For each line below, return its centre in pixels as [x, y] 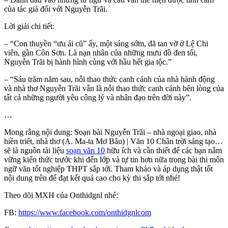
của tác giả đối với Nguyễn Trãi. [56, 9]
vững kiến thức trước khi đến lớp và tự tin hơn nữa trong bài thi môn [114, 160]
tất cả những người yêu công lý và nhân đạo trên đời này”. [98, 98]
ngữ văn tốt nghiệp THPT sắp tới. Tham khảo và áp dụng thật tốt [108, 169]
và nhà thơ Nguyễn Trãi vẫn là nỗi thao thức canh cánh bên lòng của [114, 89]
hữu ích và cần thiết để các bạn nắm [163, 151]
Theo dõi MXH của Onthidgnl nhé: [61, 195]
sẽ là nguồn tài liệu [35, 151]
